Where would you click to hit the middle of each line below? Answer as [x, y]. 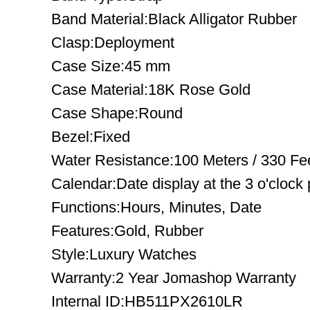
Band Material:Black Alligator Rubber [174, 19]
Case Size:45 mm [111, 66]
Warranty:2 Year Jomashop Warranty [174, 278]
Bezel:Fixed [91, 137]
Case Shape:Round [117, 113]
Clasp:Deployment [113, 43]
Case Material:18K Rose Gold [151, 90]
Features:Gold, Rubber [127, 231]
